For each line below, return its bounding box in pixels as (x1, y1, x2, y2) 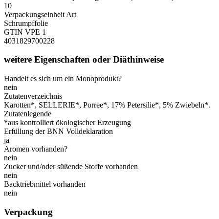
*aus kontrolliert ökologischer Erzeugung (4, 118, 131, 127)
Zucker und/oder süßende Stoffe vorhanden (4, 162, 138, 171)
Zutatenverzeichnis (4, 92, 62, 101)
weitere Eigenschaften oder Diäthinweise (4, 54, 164, 65)
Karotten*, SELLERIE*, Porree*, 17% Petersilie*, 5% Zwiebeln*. (4, 101, 210, 109)
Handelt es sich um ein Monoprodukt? (4, 74, 122, 83)
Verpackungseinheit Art (4, 10, 76, 19)
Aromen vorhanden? (4, 145, 67, 153)
